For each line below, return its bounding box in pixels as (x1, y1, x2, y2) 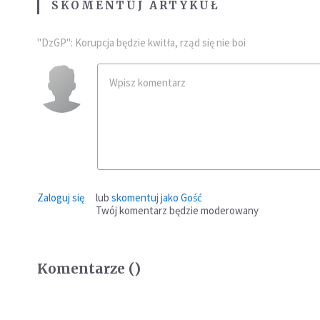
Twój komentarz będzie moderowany (96, 204, 259, 218)
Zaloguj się (37, 191, 84, 205)
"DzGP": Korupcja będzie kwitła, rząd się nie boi (37, 36, 246, 50)
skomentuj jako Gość (111, 191, 202, 205)
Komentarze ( (37, 260, 134, 278)
